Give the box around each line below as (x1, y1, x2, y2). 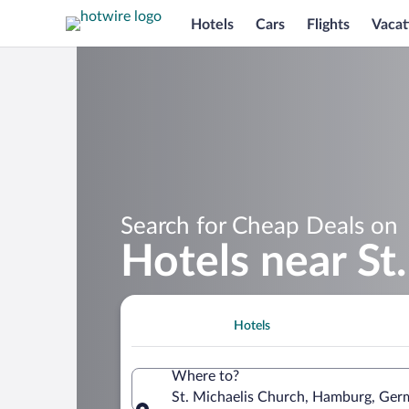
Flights (307, 16, 350, 32)
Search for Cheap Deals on (121, 214, 398, 238)
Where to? (172, 368, 239, 383)
